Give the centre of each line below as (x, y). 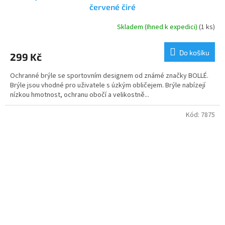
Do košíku (194, 52)
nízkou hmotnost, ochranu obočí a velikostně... (80, 95)
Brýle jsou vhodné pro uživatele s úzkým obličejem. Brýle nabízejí (108, 85)
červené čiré (113, 7)
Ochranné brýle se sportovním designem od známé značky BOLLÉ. (109, 76)
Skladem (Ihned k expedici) (158, 27)
